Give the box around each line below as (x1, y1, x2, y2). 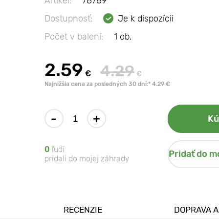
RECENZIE (63, 205, 102, 215)
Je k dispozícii (118, 13, 174, 24)
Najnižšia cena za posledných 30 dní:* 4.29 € (44, 80, 170, 88)
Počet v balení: (44, 31, 103, 42)
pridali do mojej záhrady (44, 154, 130, 164)
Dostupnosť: (44, 13, 92, 24)
